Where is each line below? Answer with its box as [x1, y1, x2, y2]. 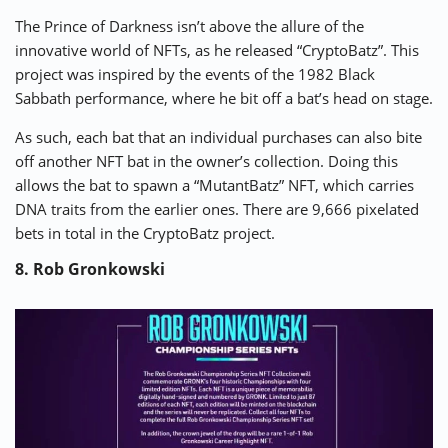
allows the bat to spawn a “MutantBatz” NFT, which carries [15, 174, 414, 195]
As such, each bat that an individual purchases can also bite [15, 126, 422, 147]
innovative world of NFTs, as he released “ [15, 39, 302, 60]
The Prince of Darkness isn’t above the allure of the [15, 15, 364, 36]
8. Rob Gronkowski [15, 257, 165, 280]
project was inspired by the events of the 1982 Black [15, 63, 375, 84]
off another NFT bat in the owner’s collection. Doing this [15, 150, 398, 171]
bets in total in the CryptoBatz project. [15, 222, 275, 243]
